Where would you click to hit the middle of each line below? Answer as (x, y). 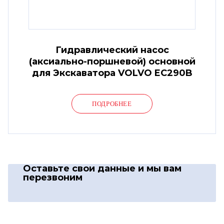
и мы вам (160, 168)
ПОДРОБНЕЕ (112, 103)
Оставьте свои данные (80, 168)
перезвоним (53, 177)
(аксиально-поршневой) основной (112, 61)
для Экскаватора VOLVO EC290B (112, 73)
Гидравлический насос (112, 50)
